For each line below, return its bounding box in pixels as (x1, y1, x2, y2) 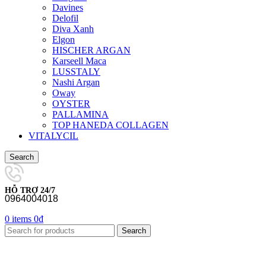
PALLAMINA (52, 109, 109, 119)
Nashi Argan (52, 77, 100, 87)
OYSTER (52, 98, 90, 109)
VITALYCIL (28, 130, 78, 141)
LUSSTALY (52, 66, 100, 77)
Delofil (52, 12, 78, 23)
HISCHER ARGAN (52, 45, 131, 55)
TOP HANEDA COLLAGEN (52, 119, 169, 130)
